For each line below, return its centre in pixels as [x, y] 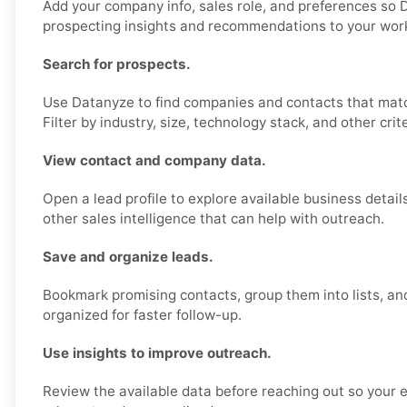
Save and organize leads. [128, 257]
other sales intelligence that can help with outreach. [213, 219]
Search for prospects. [117, 65]
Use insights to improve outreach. [157, 353]
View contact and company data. [154, 161]
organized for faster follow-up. [142, 315]
